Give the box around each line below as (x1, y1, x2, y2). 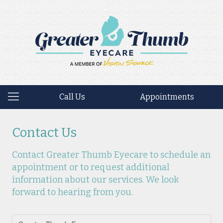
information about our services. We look (12, 174, 179, 185)
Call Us (59, 92, 86, 102)
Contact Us (12, 125, 77, 140)
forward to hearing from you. (12, 187, 133, 198)
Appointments (139, 92, 194, 102)
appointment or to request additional (12, 162, 169, 173)
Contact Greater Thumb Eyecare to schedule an (12, 149, 211, 160)
